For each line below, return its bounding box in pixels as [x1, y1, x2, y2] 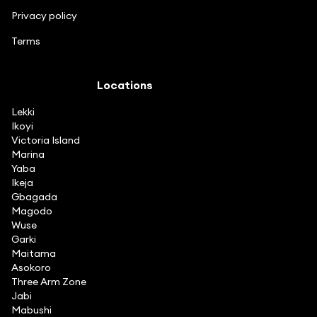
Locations [96, 77, 153, 92]
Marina [11, 147, 45, 161]
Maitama [11, 246, 56, 260]
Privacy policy [11, 8, 77, 22]
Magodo [11, 204, 52, 217]
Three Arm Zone [11, 275, 86, 288]
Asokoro [11, 260, 51, 274]
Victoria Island [11, 133, 80, 146]
